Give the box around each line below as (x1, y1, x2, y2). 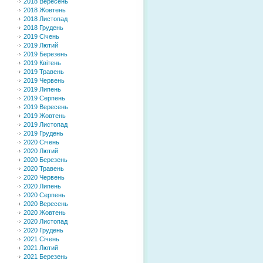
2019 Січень (23, 33, 59, 40)
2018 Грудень (23, 24, 63, 31)
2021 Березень (23, 253, 68, 260)
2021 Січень (23, 235, 59, 242)
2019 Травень (23, 68, 64, 75)
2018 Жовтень (23, 6, 66, 14)
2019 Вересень (23, 103, 68, 110)
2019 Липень (23, 86, 61, 93)
